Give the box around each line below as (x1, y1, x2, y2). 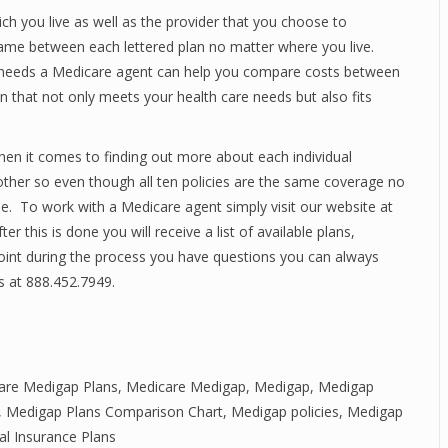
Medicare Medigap (126, 377, 246, 396)
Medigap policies (231, 402, 339, 421)
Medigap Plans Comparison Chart (6, 402, 223, 421)
